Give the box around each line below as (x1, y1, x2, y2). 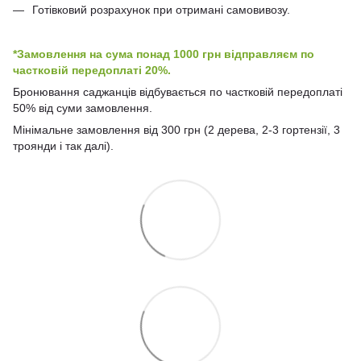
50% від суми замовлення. (13, 101, 152, 114)
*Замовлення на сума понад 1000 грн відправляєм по (13, 47, 314, 60)
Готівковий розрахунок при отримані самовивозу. (32, 2, 290, 16)
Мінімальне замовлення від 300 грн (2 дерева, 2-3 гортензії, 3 (13, 122, 340, 136)
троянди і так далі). (13, 139, 114, 152)
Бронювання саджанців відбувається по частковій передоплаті (13, 85, 342, 98)
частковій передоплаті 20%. (13, 63, 171, 77)
